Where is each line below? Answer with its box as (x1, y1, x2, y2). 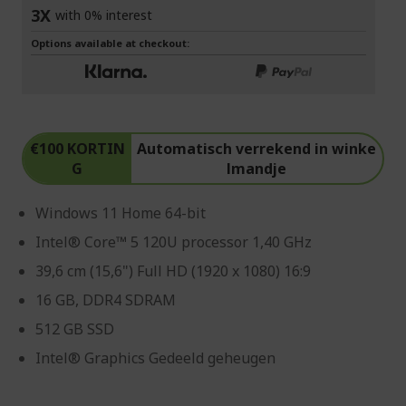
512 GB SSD (35, 319, 114, 340)
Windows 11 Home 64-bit (35, 203, 206, 224)
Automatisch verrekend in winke (137, 139, 377, 159)
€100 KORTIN (29, 139, 125, 159)
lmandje (227, 159, 287, 179)
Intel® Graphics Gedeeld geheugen (35, 348, 275, 369)
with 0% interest (55, 6, 152, 24)
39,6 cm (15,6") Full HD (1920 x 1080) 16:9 (35, 261, 311, 282)
